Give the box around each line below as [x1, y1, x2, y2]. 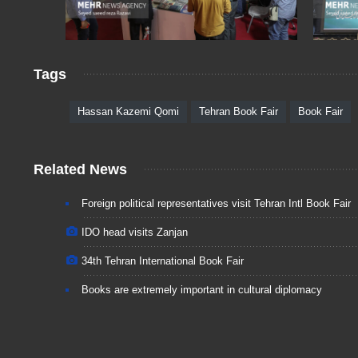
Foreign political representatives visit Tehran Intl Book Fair [82, 197, 351, 209]
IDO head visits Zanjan [82, 225, 188, 238]
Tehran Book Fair [199, 105, 278, 117]
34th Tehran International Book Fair [82, 254, 244, 267]
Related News [34, 161, 127, 177]
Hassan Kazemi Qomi [78, 105, 179, 117]
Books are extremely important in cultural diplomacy [82, 283, 322, 296]
